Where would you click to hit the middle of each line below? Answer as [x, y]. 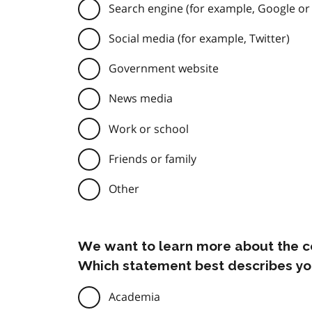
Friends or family [153, 158]
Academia [134, 297]
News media [141, 99]
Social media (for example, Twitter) [199, 38]
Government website [164, 69]
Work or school [149, 128]
